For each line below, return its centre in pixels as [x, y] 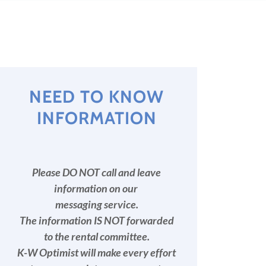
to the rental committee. [96, 236]
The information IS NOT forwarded [96, 220]
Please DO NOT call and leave [97, 172]
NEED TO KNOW [97, 96]
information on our [96, 188]
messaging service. [96, 204]
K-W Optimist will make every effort [97, 252]
